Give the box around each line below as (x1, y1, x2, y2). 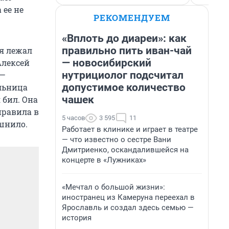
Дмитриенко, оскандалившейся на (62, 145, 189, 154)
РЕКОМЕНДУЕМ (94, 12, 170, 24)
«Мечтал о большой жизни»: (62, 182, 165, 192)
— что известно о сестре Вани (62, 135, 171, 144)
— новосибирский (62, 57, 151, 69)
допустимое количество (62, 81, 186, 94)
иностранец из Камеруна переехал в (62, 193, 195, 202)
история (62, 213, 91, 222)
